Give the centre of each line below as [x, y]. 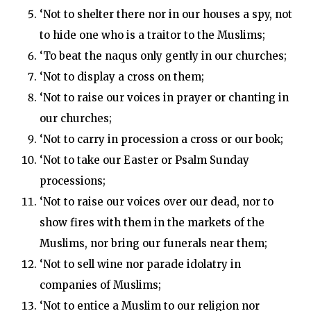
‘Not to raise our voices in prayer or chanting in [164, 98]
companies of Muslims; [100, 285]
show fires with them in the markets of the [152, 222]
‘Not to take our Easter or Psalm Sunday [144, 160]
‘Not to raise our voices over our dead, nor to [156, 202]
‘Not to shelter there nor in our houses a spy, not [166, 14]
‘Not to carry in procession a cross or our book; [161, 139]
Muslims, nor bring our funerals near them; [153, 243]
